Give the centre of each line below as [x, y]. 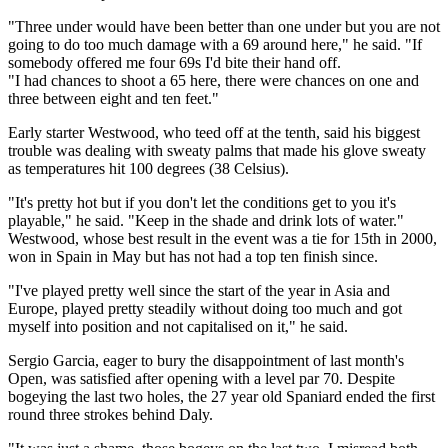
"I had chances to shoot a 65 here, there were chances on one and [213, 80]
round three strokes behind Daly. [110, 414]
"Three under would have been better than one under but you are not [224, 26]
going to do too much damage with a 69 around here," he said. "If [215, 44]
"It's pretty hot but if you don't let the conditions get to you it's [202, 202]
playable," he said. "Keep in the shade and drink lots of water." [206, 220]
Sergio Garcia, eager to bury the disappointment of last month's [206, 360]
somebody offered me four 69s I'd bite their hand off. [174, 62]
